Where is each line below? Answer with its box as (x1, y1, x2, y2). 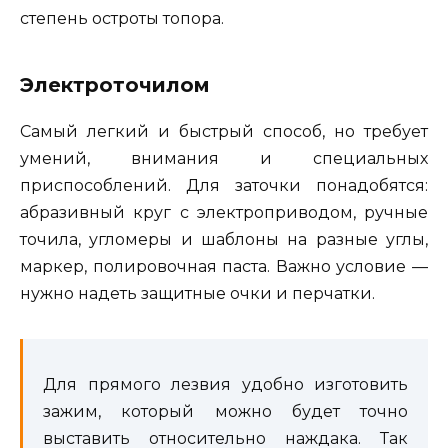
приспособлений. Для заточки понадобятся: (20, 176, 428, 196)
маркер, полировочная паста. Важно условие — (20, 257, 428, 277)
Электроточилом (20, 73, 210, 98)
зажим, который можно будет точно (43, 402, 408, 422)
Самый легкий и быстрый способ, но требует (20, 122, 428, 142)
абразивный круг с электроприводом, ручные (20, 203, 428, 223)
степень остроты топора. (20, 9, 224, 29)
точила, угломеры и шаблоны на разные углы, (20, 230, 428, 250)
